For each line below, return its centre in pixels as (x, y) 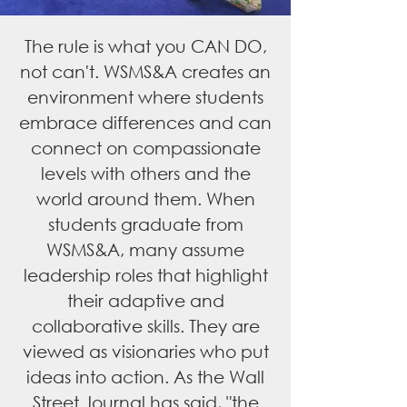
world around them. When (145, 199)
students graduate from (145, 224)
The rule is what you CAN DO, (145, 46)
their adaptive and (145, 300)
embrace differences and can (145, 122)
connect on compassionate (145, 148)
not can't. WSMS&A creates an (145, 71)
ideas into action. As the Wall (145, 377)
